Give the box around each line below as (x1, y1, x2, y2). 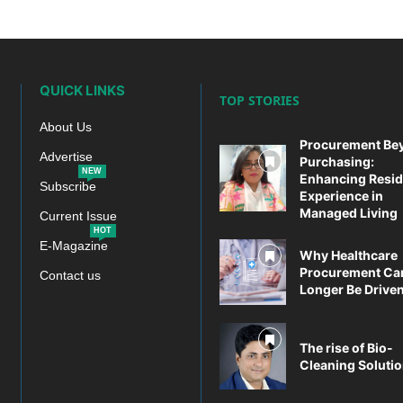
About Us (39, 119, 92, 134)
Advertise (39, 148, 93, 164)
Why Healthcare (299, 246, 398, 263)
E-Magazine (39, 237, 108, 253)
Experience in (299, 187, 383, 203)
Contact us (39, 267, 101, 282)
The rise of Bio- (299, 340, 393, 356)
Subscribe (39, 178, 96, 193)
